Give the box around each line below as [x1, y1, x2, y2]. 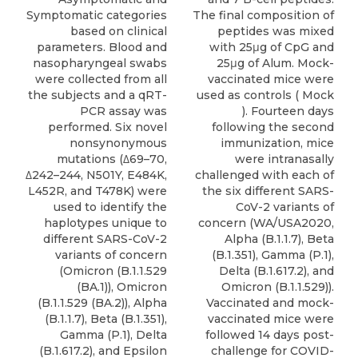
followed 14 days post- [205, 328, 334, 342]
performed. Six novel [48, 120, 167, 134]
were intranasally [235, 152, 334, 166]
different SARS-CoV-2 [43, 232, 167, 246]
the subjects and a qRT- [28, 88, 167, 102]
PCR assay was [80, 104, 167, 118]
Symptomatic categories [26, 8, 167, 22]
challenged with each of [195, 168, 334, 182]
